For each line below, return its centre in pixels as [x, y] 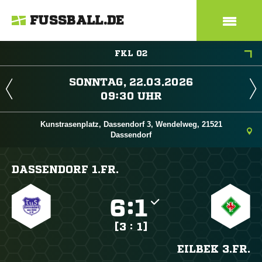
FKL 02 [131, 53]
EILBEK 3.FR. [213, 249]
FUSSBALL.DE [77, 20]
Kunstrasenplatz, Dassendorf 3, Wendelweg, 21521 [131, 124]
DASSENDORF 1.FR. [65, 169]
